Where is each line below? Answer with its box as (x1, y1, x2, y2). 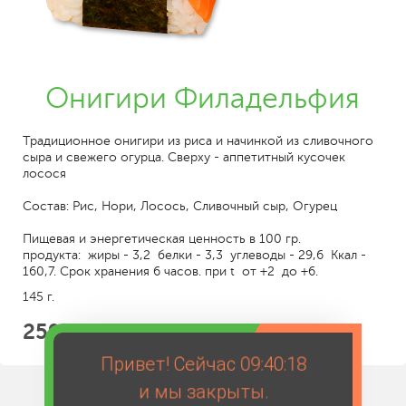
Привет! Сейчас (101, 353, 239, 375)
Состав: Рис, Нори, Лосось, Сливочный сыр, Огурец (23, 198, 337, 213)
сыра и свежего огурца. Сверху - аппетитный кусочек (23, 150, 345, 164)
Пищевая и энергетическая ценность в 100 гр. (23, 231, 301, 246)
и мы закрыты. (139, 381, 267, 402)
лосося (23, 166, 66, 180)
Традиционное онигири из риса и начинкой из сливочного (23, 133, 373, 148)
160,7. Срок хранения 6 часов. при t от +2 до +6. (23, 264, 318, 278)
